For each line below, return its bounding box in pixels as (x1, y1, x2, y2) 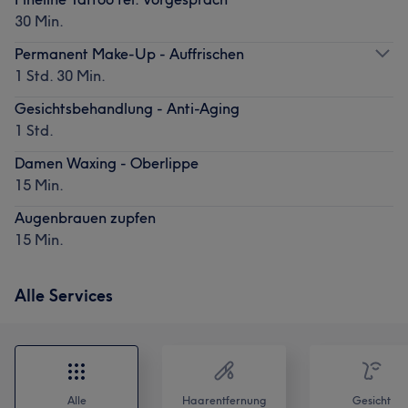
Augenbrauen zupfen (15, 208, 156, 227)
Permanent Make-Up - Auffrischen (15, 44, 244, 63)
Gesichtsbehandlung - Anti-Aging (15, 98, 240, 117)
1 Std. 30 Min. (15, 66, 106, 85)
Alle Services (15, 284, 113, 306)
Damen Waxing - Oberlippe (15, 153, 199, 172)
